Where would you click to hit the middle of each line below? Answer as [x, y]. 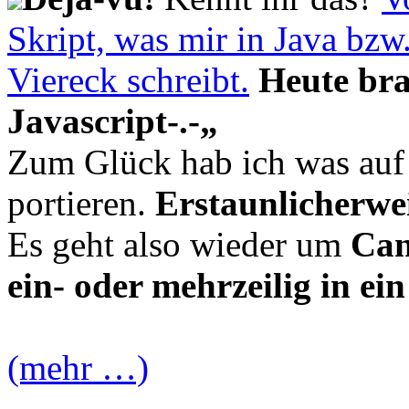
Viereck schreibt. [128, 79]
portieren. [81, 203]
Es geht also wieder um [179, 244]
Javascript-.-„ [113, 121]
